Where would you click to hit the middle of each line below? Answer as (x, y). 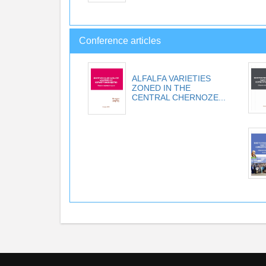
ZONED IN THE (161, 88)
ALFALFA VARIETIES (171, 79)
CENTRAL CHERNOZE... (179, 98)
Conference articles (120, 41)
